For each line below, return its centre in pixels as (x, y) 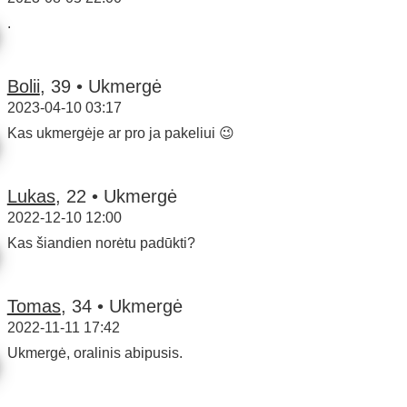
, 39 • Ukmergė (100, 86)
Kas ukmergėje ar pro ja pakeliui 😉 (120, 133)
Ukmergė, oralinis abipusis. (94, 352)
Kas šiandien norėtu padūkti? (101, 243)
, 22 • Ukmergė (116, 196)
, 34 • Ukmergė (121, 306)
